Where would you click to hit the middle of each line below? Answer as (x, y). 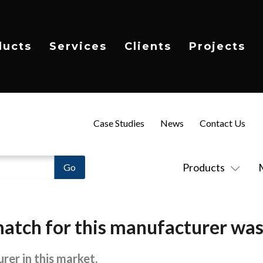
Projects (217, 46)
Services (78, 46)
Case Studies (119, 123)
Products (203, 167)
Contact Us (222, 123)
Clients (148, 46)
